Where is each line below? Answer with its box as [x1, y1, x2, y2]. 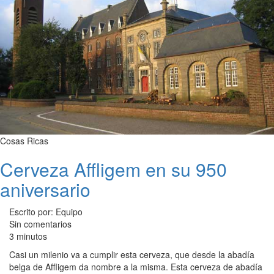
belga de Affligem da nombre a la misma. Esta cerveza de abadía [9, 260, 262, 273]
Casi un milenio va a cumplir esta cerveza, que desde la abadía [9, 248, 254, 261]
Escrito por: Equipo [9, 205, 83, 218]
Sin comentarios [9, 217, 72, 230]
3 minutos [9, 229, 47, 242]
